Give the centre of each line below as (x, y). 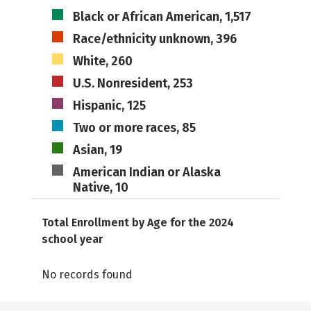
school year (72, 239)
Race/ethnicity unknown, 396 (154, 39)
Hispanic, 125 (109, 106)
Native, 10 (100, 187)
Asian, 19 (97, 150)
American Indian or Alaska (146, 172)
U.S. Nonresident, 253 (133, 83)
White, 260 (102, 61)
